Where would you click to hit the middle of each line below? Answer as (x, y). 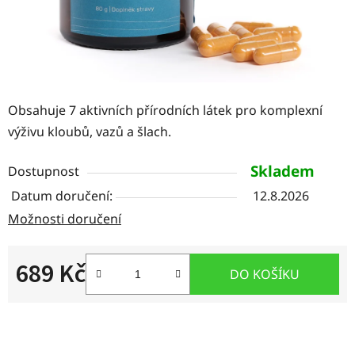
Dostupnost (44, 171)
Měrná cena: (52, 298)
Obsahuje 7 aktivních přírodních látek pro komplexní (165, 110)
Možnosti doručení (65, 218)
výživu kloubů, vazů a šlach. (90, 131)
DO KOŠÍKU (265, 274)
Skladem (282, 171)
